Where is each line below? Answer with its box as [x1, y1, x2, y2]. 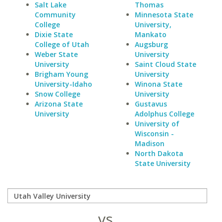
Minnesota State [134, 10, 193, 19]
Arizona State [35, 99, 83, 109]
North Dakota [134, 149, 183, 158]
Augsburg [134, 40, 168, 49]
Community [35, 10, 76, 19]
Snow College [35, 89, 80, 99]
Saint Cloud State [134, 59, 196, 69]
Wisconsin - [134, 129, 174, 138]
